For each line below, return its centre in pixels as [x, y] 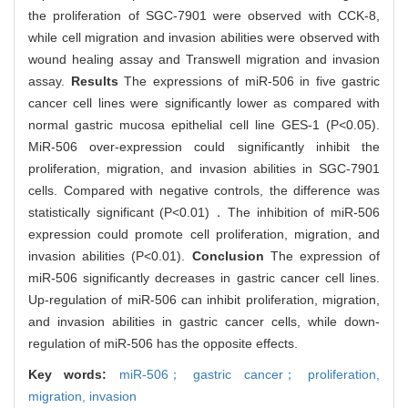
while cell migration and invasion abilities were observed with [204, 38]
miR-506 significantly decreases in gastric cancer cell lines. [204, 278]
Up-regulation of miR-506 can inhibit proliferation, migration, [204, 300]
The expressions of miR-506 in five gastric [252, 82]
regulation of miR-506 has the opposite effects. [163, 344]
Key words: [74, 375]
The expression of [325, 256]
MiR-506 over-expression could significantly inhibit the [204, 147]
